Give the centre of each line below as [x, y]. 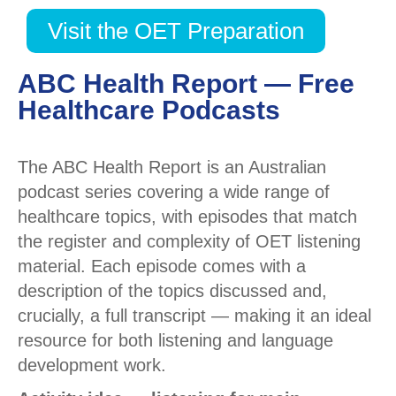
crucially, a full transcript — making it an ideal [194, 316]
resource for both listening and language [175, 341]
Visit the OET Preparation [176, 31]
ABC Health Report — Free [186, 84]
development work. [92, 366]
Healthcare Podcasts [149, 110]
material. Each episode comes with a [162, 267]
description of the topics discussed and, [172, 291]
